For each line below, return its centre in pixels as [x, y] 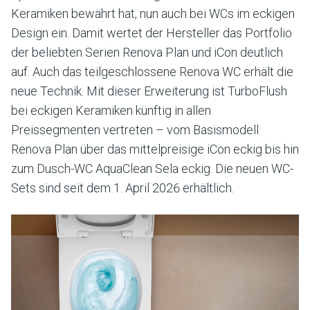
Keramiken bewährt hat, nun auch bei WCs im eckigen [153, 13]
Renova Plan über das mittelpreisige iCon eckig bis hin [155, 149]
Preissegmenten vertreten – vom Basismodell [135, 130]
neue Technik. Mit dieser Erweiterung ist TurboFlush [149, 91]
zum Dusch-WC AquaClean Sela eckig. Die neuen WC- [152, 168]
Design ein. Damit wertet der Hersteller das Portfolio [152, 33]
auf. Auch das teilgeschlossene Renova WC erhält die [152, 72]
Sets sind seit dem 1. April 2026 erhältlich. [122, 188]
